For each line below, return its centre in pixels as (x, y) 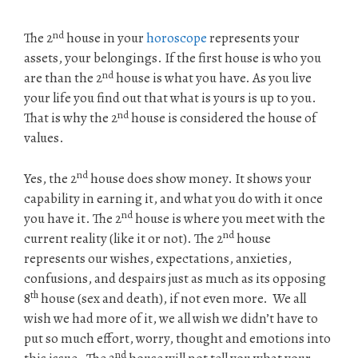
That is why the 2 (71, 118)
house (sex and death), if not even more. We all (172, 298)
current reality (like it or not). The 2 (123, 238)
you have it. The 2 (73, 218)
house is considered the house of (223, 118)
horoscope (177, 38)
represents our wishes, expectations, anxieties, (158, 258)
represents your (253, 38)
